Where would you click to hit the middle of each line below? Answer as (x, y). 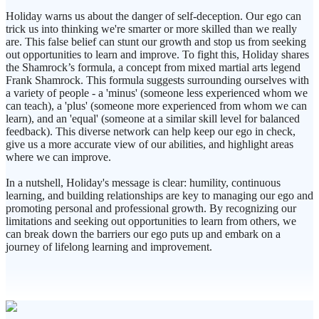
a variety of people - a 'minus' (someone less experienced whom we (157, 93)
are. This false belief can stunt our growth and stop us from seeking (156, 42)
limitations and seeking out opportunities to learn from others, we (151, 221)
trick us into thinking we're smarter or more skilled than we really (151, 29)
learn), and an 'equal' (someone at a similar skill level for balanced (153, 119)
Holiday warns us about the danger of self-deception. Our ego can (153, 16)
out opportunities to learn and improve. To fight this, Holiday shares (157, 55)
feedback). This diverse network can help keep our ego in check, (151, 132)
